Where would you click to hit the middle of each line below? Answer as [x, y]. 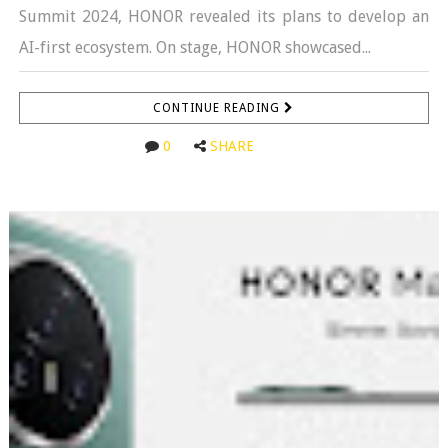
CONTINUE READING [219, 107]
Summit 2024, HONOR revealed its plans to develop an [224, 16]
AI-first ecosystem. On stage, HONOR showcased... [194, 47]
